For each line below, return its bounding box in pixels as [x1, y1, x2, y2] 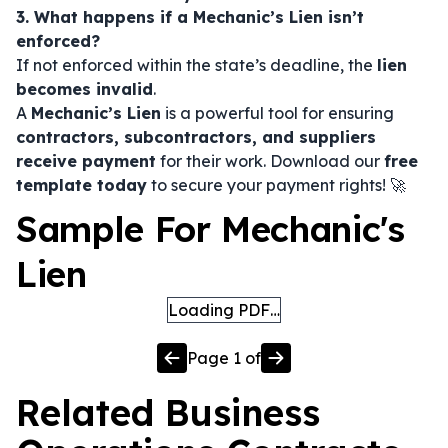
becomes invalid [16, 79, 153, 99]
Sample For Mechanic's [16, 207, 405, 251]
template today [16, 175, 147, 195]
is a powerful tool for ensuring [161, 103, 394, 123]
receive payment [16, 151, 156, 171]
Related [16, 390, 165, 435]
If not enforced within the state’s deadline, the [16, 55, 377, 75]
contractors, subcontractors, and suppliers [16, 127, 376, 147]
